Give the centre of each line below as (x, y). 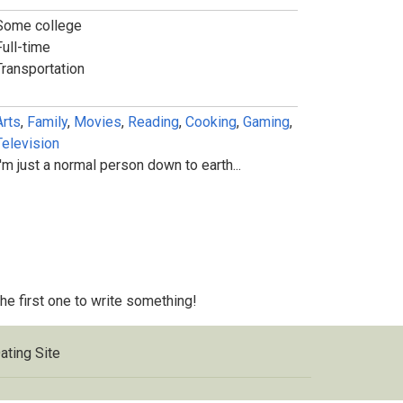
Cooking (210, 122)
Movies (97, 122)
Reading (153, 122)
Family (47, 122)
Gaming (266, 122)
